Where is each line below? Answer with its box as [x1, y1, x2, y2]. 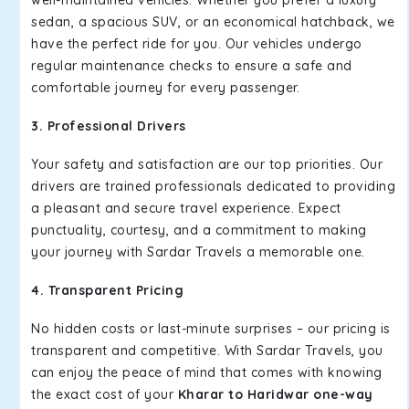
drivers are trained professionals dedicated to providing [31, 178, 395, 194]
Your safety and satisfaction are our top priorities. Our [31, 156, 383, 173]
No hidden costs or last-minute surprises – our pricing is [31, 320, 391, 337]
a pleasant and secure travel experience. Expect [31, 200, 341, 216]
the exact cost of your [31, 386, 178, 403]
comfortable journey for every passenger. [31, 79, 299, 96]
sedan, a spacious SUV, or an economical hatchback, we [31, 14, 395, 30]
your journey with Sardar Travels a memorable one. [31, 244, 365, 260]
